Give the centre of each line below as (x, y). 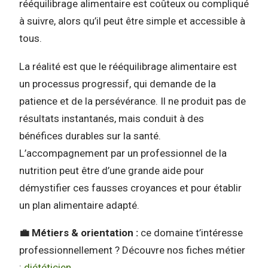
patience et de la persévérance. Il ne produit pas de (133, 101)
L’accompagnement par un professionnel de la (123, 153)
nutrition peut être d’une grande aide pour (112, 170)
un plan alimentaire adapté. (79, 205)
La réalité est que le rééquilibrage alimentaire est (128, 66)
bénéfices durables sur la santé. (90, 135)
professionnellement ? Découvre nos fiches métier (132, 250)
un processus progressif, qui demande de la (118, 83)
